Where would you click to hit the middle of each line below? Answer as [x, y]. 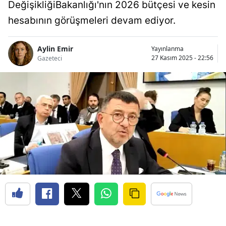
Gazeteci [50, 59]
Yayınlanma [167, 48]
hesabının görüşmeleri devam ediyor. [92, 20]
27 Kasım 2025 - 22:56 [182, 58]
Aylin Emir [55, 49]
